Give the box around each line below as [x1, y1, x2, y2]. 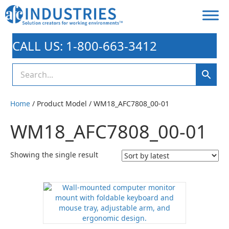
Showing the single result [10, 150, 98, 159]
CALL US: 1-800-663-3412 [12, 37, 157, 54]
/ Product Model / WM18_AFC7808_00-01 [30, 99, 169, 108]
